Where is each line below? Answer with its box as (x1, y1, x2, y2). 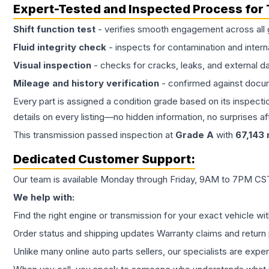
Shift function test (13, 23, 95, 35)
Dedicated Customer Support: (13, 152, 195, 167)
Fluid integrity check (13, 41, 106, 53)
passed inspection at (85, 129, 175, 141)
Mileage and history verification (13, 77, 159, 89)
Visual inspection (13, 59, 91, 71)
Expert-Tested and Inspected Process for (13, 2, 266, 17)
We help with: (13, 192, 74, 204)
